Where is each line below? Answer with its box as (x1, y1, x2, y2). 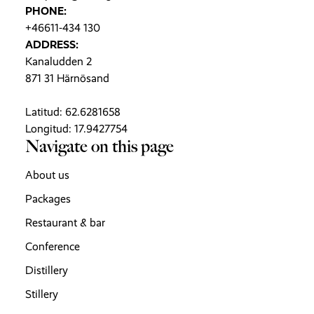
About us (25, 168, 69, 182)
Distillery (25, 264, 68, 277)
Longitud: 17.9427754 (25, 122, 128, 135)
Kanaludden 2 (25, 55, 92, 68)
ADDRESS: (25, 38, 81, 51)
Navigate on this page (25, 136, 174, 156)
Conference (25, 240, 80, 253)
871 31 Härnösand (25, 71, 109, 85)
